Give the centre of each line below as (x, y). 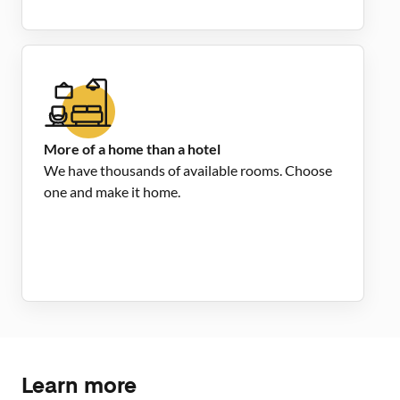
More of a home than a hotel (132, 149)
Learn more (79, 387)
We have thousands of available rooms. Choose (188, 170)
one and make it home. (112, 192)
